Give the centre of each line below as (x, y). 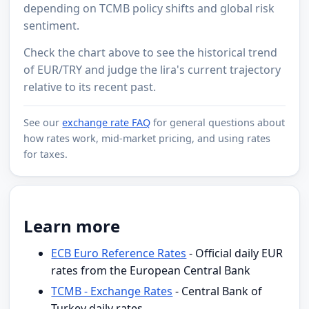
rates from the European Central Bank (151, 270)
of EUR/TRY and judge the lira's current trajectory (152, 69)
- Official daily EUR (235, 253)
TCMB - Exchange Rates (112, 291)
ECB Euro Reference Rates (119, 253)
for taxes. (46, 154)
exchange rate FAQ (107, 122)
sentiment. (52, 25)
